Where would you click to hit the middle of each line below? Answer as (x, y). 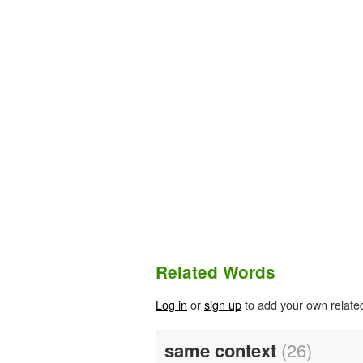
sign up (223, 305)
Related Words (216, 272)
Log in (171, 305)
